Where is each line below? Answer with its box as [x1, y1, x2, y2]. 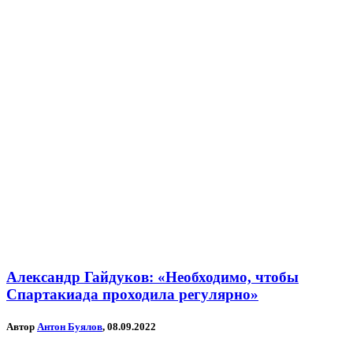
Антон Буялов [37, 321, 102, 333]
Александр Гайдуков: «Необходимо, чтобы [6, 269, 299, 286]
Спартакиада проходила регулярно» [6, 286, 258, 303]
